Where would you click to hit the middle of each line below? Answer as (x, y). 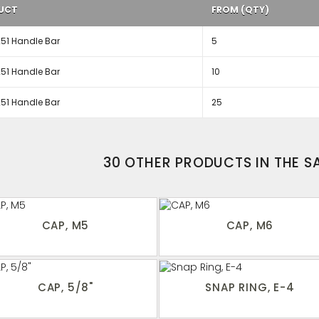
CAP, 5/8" (66, 288)
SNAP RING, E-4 (250, 288)
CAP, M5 (66, 226)
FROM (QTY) (240, 10)
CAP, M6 (250, 226)
